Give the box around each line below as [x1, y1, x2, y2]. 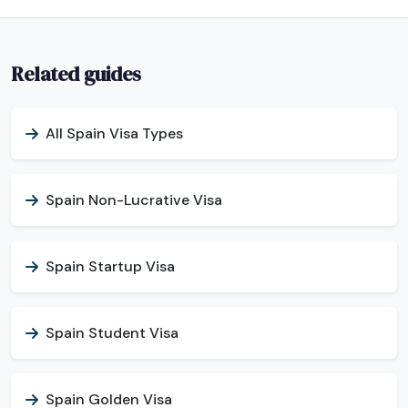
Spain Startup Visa [46, 257, 175, 276]
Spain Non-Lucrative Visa [46, 190, 222, 209]
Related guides [11, 60, 141, 87]
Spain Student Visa [46, 323, 178, 342]
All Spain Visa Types [46, 124, 183, 143]
